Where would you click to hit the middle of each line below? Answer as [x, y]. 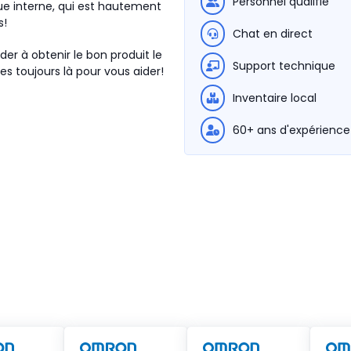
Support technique [284, 66]
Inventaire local [275, 98]
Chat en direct [273, 34]
